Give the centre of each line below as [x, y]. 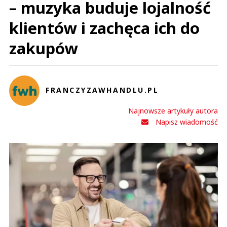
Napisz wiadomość [187, 122]
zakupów [44, 48]
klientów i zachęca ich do [104, 28]
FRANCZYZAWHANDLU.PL [102, 90]
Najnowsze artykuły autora [173, 111]
